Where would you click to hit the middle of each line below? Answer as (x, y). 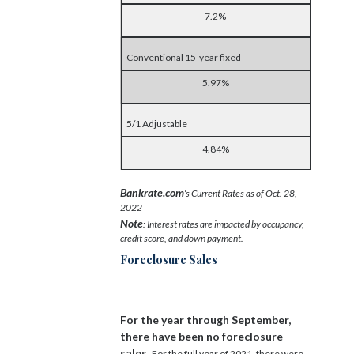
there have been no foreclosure (201, 336)
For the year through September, (205, 319)
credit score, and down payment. (182, 238)
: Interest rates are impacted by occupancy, (224, 224)
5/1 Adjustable (157, 123)
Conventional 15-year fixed (184, 57)
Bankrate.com (152, 192)
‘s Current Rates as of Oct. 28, (241, 193)
